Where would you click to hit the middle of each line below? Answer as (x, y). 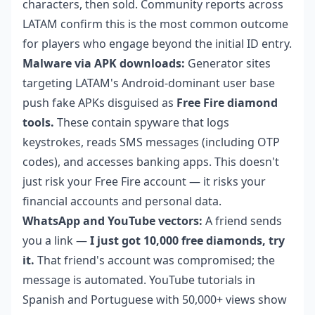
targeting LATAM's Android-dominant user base (149, 83)
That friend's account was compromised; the (155, 260)
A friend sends (242, 221)
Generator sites (228, 63)
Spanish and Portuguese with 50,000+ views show (155, 300)
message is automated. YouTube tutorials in (139, 280)
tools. (38, 122)
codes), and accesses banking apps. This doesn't (151, 162)
